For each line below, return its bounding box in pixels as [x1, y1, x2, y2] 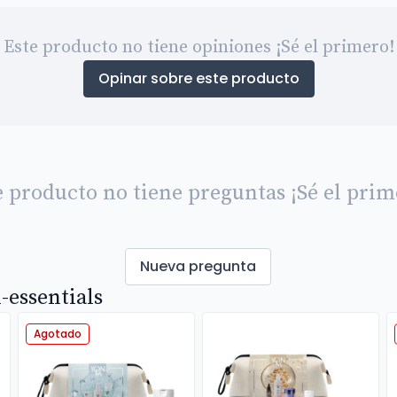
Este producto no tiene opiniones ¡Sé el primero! [3, 36, 394, 58]
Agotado [34, 326, 82, 341]
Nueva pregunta [140, 256, 257, 276]
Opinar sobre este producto [97, 68, 300, 89]
